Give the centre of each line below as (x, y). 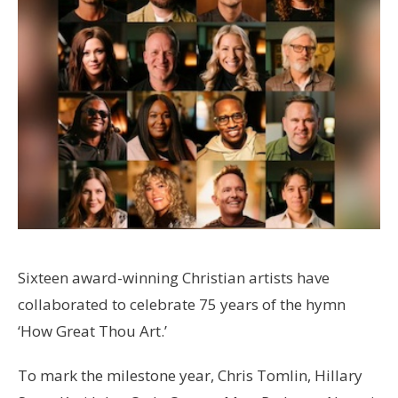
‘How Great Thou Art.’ (92, 330)
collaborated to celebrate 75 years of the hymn (182, 304)
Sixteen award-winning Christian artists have (174, 277)
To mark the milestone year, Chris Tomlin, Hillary (190, 375)
